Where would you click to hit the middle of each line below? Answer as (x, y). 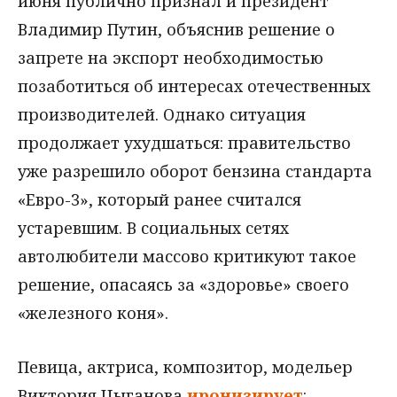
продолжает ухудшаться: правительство (184, 142)
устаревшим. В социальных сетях (153, 227)
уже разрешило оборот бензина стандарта (195, 171)
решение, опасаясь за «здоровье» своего (183, 284)
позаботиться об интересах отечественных (194, 86)
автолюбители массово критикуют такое (187, 256)
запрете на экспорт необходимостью (171, 57)
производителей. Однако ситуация (162, 114)
